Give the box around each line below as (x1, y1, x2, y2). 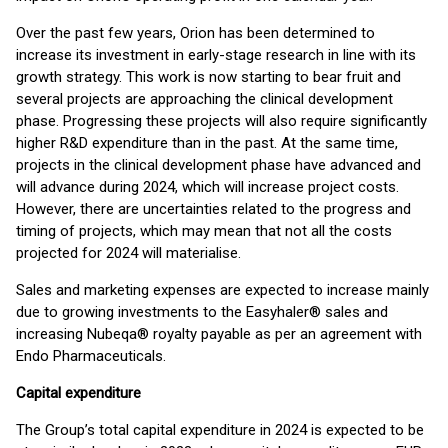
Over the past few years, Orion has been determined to (16, 24, 375, 42)
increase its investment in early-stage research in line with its (16, 46, 416, 64)
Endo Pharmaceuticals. (16, 347, 166, 365)
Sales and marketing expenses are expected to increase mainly (16, 281, 429, 299)
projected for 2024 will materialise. (16, 244, 241, 262)
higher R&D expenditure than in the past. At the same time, (16, 134, 398, 152)
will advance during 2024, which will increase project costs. (16, 178, 399, 196)
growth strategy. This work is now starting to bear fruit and (16, 68, 401, 86)
